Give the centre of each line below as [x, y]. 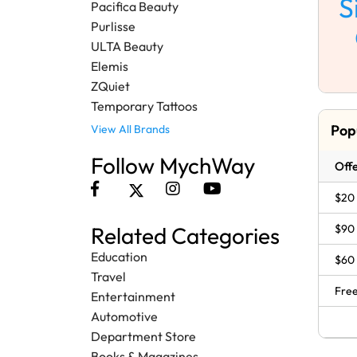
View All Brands [130, 129]
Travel [108, 277]
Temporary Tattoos [144, 106]
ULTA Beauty [127, 47]
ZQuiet [110, 86]
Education [119, 257]
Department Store [143, 337]
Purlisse [113, 27]
